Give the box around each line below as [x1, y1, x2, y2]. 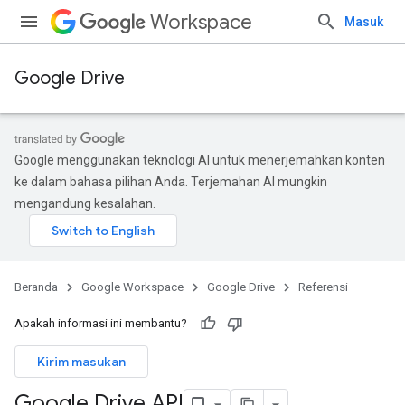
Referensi [298, 280, 348, 294]
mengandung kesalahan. [14, 196, 155, 211]
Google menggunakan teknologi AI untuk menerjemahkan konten [14, 153, 385, 167]
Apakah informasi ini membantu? [14, 316, 187, 330]
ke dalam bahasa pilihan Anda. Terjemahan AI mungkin [14, 174, 327, 189]
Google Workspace [81, 280, 184, 294]
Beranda [14, 280, 58, 294]
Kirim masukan [37, 353, 126, 370]
